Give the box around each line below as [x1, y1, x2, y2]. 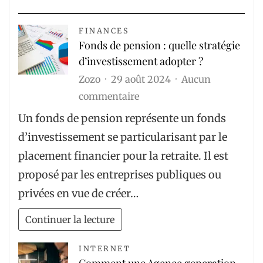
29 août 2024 [111, 73, 173, 86]
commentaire [79, 90, 139, 103]
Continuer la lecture [25, 213, 115, 225]
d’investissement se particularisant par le [18, 130, 227, 144]
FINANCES [79, 26, 129, 35]
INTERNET [79, 244, 131, 253]
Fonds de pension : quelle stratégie [79, 38, 240, 52]
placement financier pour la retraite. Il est [18, 149, 228, 163]
